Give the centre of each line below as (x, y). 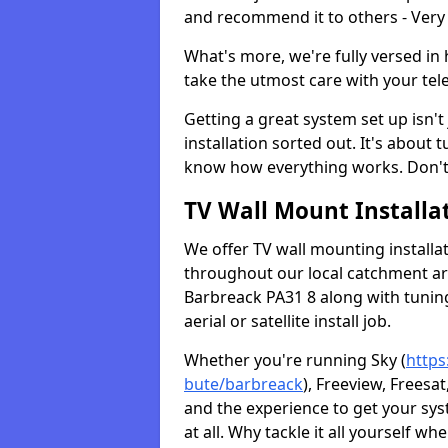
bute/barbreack (243, 384)
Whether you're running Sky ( (295, 360)
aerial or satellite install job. (287, 321)
